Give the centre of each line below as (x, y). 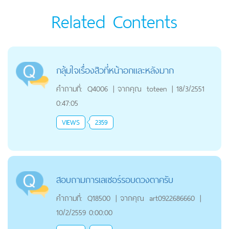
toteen (156, 88)
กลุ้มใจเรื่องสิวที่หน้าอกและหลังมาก (115, 70)
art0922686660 (172, 198)
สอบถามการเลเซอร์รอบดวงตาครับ (114, 179)
